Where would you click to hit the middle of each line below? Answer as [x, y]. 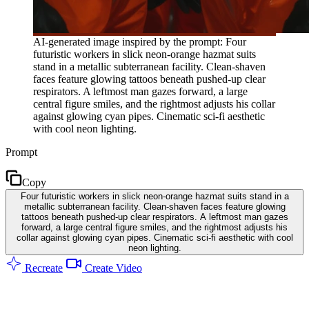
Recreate [42, 268]
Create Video [112, 268]
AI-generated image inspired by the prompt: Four [140, 41]
